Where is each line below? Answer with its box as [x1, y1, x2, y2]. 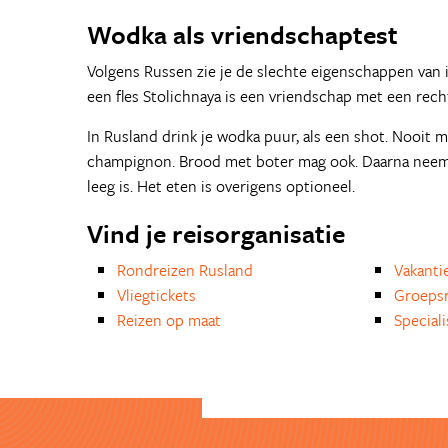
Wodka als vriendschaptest [87, 16, 398, 53]
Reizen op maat [117, 308, 221, 332]
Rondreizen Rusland [117, 258, 253, 282]
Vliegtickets [117, 283, 196, 307]
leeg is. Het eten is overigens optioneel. [87, 174, 355, 198]
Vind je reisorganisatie [87, 215, 345, 252]
